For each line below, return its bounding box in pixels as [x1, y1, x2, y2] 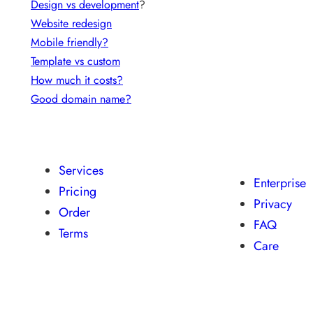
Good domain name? [31, 91, 131, 108]
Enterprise [254, 173, 307, 192]
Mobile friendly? [31, 34, 108, 51]
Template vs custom [31, 53, 120, 70]
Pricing [59, 182, 96, 201]
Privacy [254, 194, 293, 213]
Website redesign [31, 15, 112, 32]
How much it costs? [31, 72, 123, 89]
